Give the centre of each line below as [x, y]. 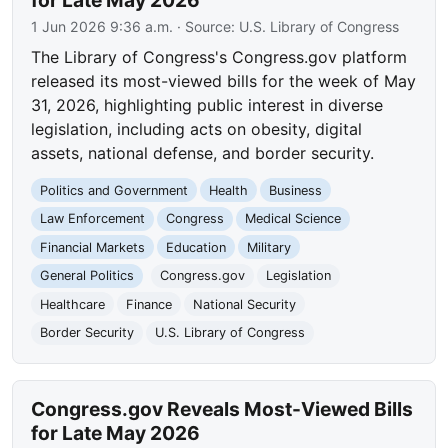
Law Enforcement [93, 219]
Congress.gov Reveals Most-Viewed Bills [222, 409]
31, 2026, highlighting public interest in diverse [207, 105]
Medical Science [292, 219]
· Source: [206, 27]
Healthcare [73, 304]
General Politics [87, 276]
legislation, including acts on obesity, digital [197, 129]
